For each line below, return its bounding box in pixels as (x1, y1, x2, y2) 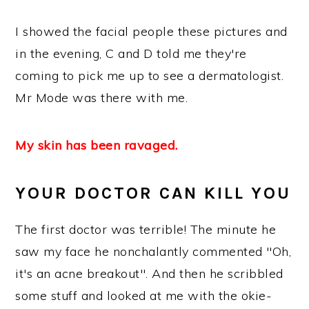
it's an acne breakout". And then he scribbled (15, 266, 283, 282)
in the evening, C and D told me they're (15, 46, 247, 62)
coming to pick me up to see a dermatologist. (15, 68, 284, 84)
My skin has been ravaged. (15, 137, 178, 154)
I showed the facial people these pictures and (15, 23, 288, 40)
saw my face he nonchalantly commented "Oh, (15, 243, 292, 260)
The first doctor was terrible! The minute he (15, 221, 277, 238)
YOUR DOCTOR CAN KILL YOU (15, 183, 292, 203)
